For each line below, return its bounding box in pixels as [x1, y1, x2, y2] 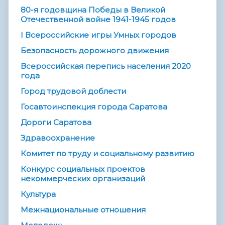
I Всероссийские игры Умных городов [21, 30, 176, 40]
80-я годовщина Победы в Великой [21, 5, 165, 15]
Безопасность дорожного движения [21, 45, 169, 55]
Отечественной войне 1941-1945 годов [21, 14, 176, 24]
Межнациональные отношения [21, 204, 146, 214]
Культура [21, 189, 56, 199]
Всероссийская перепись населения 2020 [21, 61, 191, 71]
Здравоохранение [21, 133, 95, 143]
